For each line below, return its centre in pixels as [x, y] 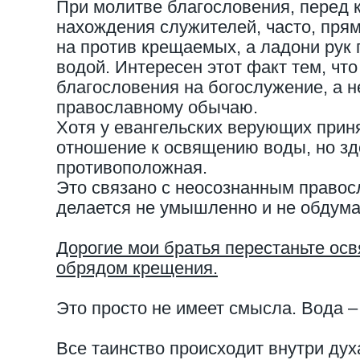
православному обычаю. [157, 107]
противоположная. [132, 168]
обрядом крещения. [137, 268]
